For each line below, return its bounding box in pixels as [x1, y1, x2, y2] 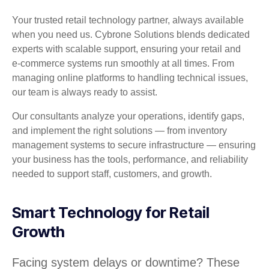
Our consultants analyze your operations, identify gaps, [12, 110, 244, 121]
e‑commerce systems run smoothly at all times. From [12, 58, 234, 68]
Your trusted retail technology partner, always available [12, 14, 244, 25]
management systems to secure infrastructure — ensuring [12, 139, 256, 150]
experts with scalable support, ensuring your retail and [12, 43, 241, 54]
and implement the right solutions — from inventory [12, 125, 227, 136]
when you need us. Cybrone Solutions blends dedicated [12, 29, 250, 40]
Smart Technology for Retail [12, 203, 210, 222]
